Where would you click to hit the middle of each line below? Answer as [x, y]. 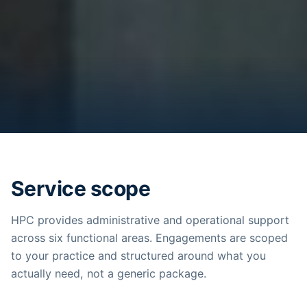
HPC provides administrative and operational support [150, 220]
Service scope [81, 188]
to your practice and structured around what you [138, 255]
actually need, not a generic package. [109, 273]
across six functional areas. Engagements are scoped [149, 237]
